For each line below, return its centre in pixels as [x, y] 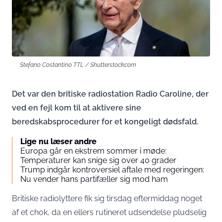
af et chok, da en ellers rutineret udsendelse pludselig [109, 212]
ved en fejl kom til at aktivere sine [77, 108]
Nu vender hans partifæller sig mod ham [95, 179]
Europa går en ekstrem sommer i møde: [93, 151]
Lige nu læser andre [58, 141]
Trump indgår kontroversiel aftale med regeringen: [112, 170]
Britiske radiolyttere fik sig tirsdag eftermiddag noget [107, 198]
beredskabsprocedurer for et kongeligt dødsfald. [105, 122]
